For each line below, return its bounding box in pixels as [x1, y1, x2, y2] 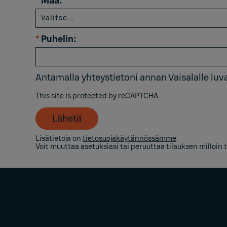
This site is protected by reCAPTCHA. [35, 91, 160, 101]
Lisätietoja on [35, 134, 83, 143]
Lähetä [52, 112, 82, 125]
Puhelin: [41, 33, 77, 45]
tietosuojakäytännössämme [83, 134, 176, 143]
